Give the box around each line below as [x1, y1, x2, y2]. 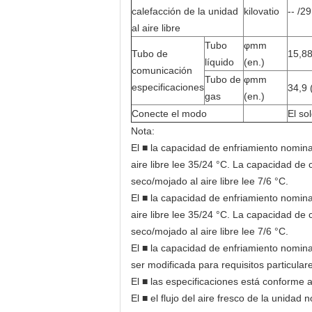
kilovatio [244, 6, 279, 17]
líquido [205, 56, 234, 68]
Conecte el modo [132, 108, 207, 119]
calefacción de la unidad [132, 6, 238, 17]
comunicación [132, 65, 192, 76]
